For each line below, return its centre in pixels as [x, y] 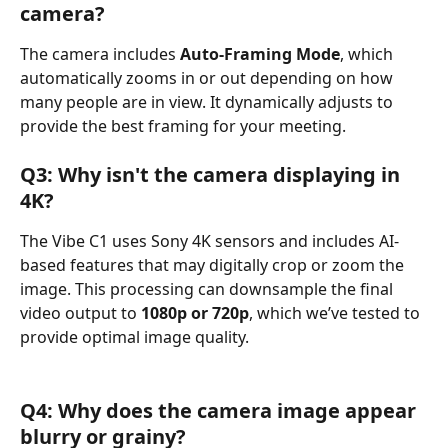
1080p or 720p [195, 313]
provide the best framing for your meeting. [183, 125]
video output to [80, 313]
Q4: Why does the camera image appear [220, 411]
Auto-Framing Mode [260, 53]
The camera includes [100, 53]
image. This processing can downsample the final [208, 289]
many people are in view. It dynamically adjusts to [208, 101]
